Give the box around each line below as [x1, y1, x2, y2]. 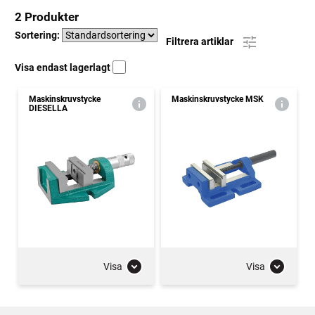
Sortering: [15, 30, 62, 41]
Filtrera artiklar [166, 35, 236, 47]
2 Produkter [15, 10, 79, 24]
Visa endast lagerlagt [15, 62, 112, 73]
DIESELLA [29, 103, 67, 113]
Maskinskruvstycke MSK [172, 94, 264, 104]
